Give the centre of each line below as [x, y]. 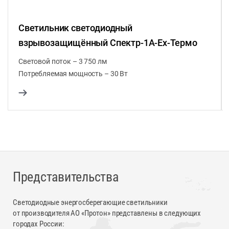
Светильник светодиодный [75, 28]
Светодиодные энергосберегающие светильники [90, 202]
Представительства [66, 177]
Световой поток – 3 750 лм [63, 61]
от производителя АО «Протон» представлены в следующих [107, 213]
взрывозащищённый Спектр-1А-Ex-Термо [108, 42]
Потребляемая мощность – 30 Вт [73, 73]
